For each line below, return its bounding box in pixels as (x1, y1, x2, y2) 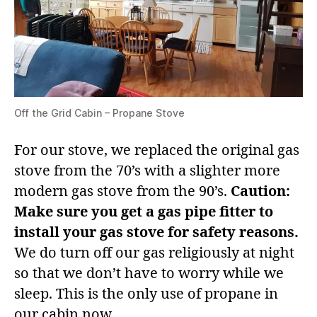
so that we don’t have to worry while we (14, 265, 284, 283)
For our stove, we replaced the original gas (14, 142, 299, 160)
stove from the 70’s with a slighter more (14, 162, 280, 180)
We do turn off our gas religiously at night (14, 244, 294, 263)
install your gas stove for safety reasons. (14, 224, 299, 242)
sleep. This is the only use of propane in (14, 285, 278, 304)
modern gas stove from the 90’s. (14, 183, 231, 201)
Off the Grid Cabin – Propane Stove (14, 107, 185, 120)
